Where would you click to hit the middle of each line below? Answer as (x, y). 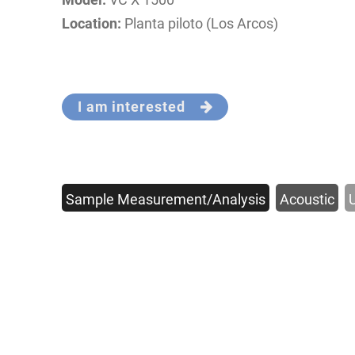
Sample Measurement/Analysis (166, 200)
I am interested (139, 107)
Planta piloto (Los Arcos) (200, 24)
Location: (92, 24)
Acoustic (307, 200)
